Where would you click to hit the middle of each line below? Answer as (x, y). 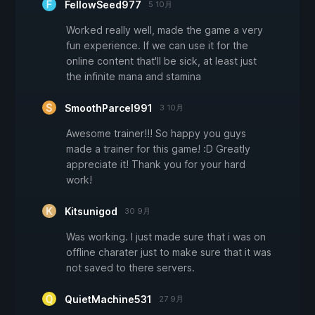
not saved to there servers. (130, 268)
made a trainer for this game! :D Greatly (158, 149)
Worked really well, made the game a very (165, 30)
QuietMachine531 (108, 300)
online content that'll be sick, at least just (161, 61)
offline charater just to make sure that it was (169, 252)
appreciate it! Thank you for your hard (156, 165)
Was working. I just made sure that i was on (166, 237)
